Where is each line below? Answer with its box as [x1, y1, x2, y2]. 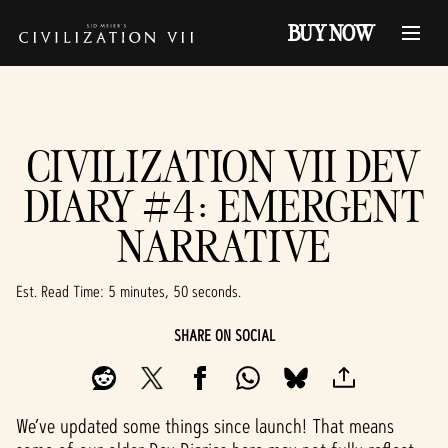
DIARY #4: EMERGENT [23, 178, 425, 233]
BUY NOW [288, 19, 374, 47]
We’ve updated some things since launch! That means [16, 413, 394, 439]
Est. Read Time [16, 281, 100, 302]
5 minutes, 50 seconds [108, 281, 238, 302]
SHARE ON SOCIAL [173, 325, 275, 346]
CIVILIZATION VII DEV [27, 138, 421, 193]
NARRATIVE [117, 218, 331, 273]
